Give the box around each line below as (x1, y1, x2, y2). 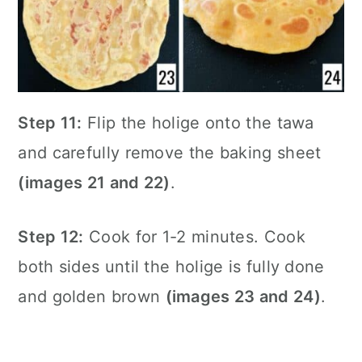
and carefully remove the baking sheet (18, 143, 322, 163)
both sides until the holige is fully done (18, 257, 325, 277)
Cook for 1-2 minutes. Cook (83, 227, 305, 247)
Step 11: (18, 113, 82, 133)
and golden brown (18, 287, 166, 307)
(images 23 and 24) (165, 287, 321, 307)
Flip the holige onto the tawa (82, 113, 314, 133)
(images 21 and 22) (18, 173, 170, 193)
